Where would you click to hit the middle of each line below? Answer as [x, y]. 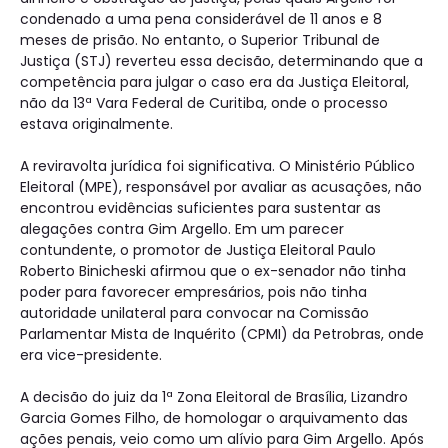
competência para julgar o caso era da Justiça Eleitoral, [214, 82]
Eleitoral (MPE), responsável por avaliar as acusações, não [221, 187]
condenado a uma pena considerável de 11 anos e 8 [201, 19]
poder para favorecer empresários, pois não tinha [193, 292]
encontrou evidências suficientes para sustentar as [200, 208]
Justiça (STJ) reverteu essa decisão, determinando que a [221, 61]
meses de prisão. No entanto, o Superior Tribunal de [200, 40]
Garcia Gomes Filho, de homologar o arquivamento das [214, 418]
